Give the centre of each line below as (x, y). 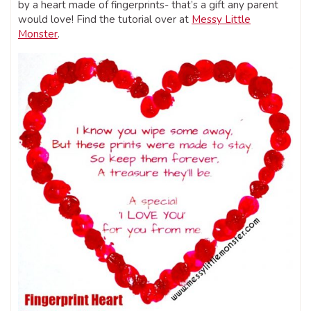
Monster (38, 34)
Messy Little (221, 20)
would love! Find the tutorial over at (105, 20)
